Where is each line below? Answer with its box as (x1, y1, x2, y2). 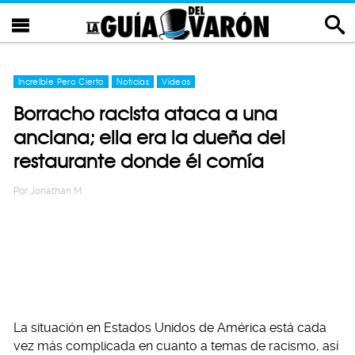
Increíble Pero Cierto (18, 77, 105, 86)
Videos (162, 77, 191, 86)
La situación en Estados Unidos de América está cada (13, 320, 326, 335)
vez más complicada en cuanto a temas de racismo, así (13, 338, 338, 353)
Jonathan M (30, 185, 82, 197)
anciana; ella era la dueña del (13, 126, 285, 149)
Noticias (116, 77, 150, 86)
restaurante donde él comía (13, 150, 264, 173)
